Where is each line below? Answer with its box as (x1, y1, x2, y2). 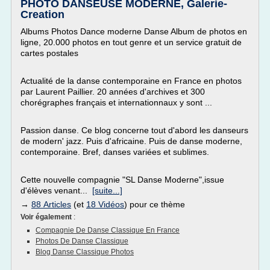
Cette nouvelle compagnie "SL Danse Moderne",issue (20, 175, 224, 184)
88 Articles (31, 199, 71, 209)
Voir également (20, 213, 74, 221)
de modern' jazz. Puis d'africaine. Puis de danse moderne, (20, 136, 242, 146)
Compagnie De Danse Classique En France (36, 226, 180, 234)
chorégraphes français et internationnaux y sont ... (20, 98, 212, 107)
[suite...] (92, 186, 122, 195)
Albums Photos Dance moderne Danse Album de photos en (20, 27, 247, 36)
